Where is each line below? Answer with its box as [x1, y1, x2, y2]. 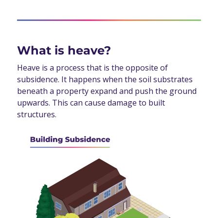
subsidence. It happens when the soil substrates [17, 74, 193, 85]
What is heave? [17, 43, 111, 58]
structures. [17, 109, 56, 120]
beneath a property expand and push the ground [17, 86, 197, 97]
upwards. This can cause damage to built [17, 97, 165, 109]
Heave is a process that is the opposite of [17, 62, 168, 73]
